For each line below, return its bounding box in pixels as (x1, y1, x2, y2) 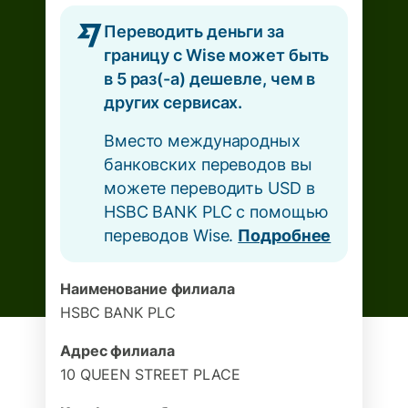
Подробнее (238, 226, 331, 245)
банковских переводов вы (104, 155, 312, 174)
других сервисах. (104, 93, 243, 112)
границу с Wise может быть (104, 46, 330, 65)
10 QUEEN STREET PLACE (60, 365, 240, 383)
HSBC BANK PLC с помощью (104, 202, 329, 221)
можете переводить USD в (104, 178, 315, 198)
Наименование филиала (60, 280, 235, 298)
